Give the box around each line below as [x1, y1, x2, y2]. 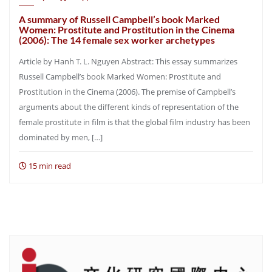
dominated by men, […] [19, 132, 103, 143]
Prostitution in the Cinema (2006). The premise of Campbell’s [19, 86, 236, 97]
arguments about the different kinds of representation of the [19, 101, 239, 112]
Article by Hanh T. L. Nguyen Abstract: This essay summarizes [19, 56, 237, 67]
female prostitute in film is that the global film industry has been [19, 117, 250, 127]
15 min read [27, 160, 71, 171]
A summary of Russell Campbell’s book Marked [19, 13, 220, 25]
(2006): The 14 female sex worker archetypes [19, 34, 215, 46]
